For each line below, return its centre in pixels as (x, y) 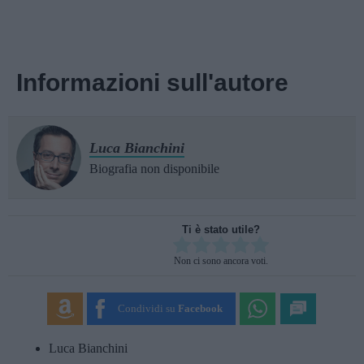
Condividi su (147, 308)
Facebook (201, 308)
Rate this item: (212, 251)
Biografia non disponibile (154, 169)
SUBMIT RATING (233, 299)
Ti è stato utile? (221, 230)
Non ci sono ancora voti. (221, 261)
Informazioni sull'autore (152, 83)
